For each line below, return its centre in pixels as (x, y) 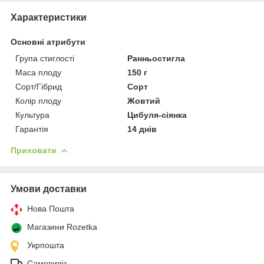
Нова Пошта (51, 208)
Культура (32, 115)
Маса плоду (38, 72)
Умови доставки (49, 189)
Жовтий (144, 100)
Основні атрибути (48, 42)
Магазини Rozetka (62, 227)
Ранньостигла (156, 58)
